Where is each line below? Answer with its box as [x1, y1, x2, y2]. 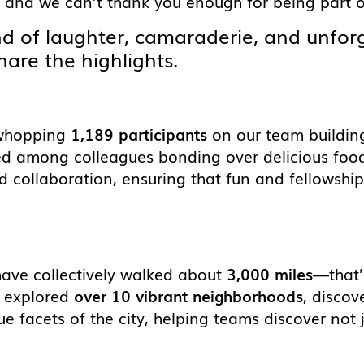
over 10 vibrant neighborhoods [74, 284, 303, 307]
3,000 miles [227, 262, 313, 285]
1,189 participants [71, 123, 207, 146]
